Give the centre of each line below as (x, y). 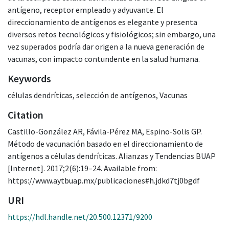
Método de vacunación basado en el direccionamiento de (105, 143)
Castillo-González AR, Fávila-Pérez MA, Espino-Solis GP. (105, 131)
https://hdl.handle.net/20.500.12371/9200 (80, 216)
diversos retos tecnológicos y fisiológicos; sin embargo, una (112, 34)
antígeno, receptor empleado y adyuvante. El (86, 9)
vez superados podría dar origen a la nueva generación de (106, 46)
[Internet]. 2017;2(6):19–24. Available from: (82, 168)
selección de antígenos (116, 95)
